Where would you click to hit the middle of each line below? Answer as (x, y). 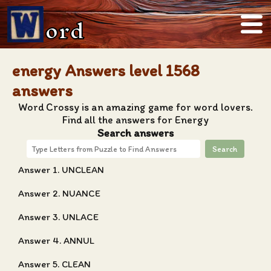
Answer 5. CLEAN (54, 264)
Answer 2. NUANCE (59, 193)
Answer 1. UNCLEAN (61, 170)
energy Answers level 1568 (106, 70)
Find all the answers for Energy (135, 119)
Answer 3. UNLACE (58, 217)
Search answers (135, 133)
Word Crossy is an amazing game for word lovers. (135, 107)
